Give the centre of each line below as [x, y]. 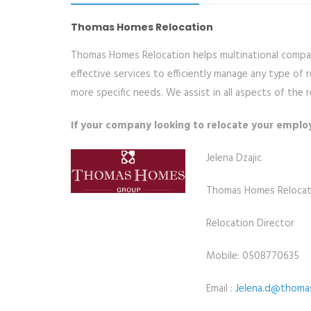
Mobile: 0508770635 [253, 256]
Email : [221, 289]
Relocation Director [250, 224]
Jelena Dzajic [234, 158]
